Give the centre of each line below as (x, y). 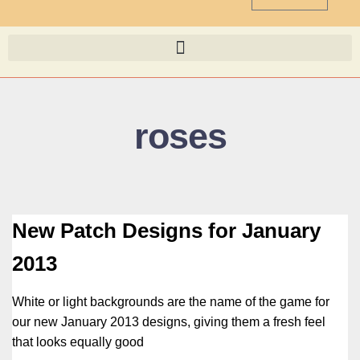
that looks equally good (78, 342)
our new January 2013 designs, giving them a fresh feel (169, 322)
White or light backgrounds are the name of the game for (171, 302)
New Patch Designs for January (166, 231)
